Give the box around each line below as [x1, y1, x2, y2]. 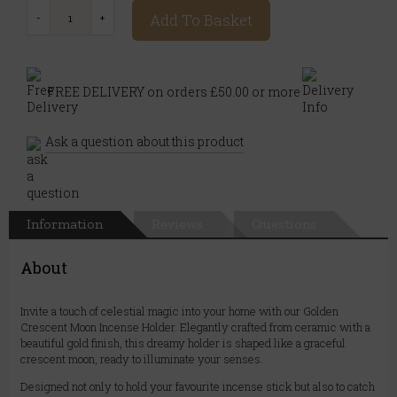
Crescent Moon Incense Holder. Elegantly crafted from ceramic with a [20, 319, 370, 336]
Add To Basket [150, 10, 253, 31]
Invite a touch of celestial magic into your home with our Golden [20, 303, 339, 320]
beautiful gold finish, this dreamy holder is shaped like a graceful [20, 335, 346, 352]
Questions [252, 215, 316, 233]
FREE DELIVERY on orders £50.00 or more [47, 82, 300, 100]
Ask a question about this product [45, 133, 244, 151]
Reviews [152, 215, 203, 233]
